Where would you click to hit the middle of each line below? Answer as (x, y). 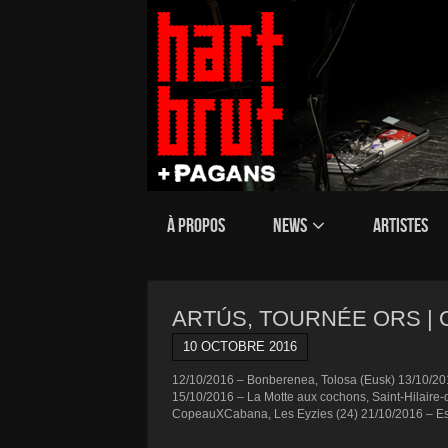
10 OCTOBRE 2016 (240, 346)
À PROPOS (196, 225)
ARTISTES (400, 225)
